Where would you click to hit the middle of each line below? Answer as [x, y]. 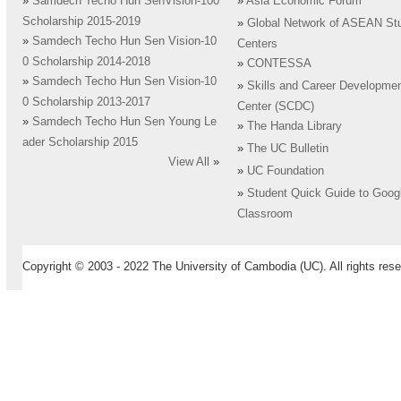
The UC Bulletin [288, 149]
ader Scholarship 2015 [80, 143]
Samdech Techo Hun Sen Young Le [124, 122]
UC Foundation [286, 171]
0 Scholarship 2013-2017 [86, 102]
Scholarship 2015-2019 [81, 22]
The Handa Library [294, 127]
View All [189, 162]
